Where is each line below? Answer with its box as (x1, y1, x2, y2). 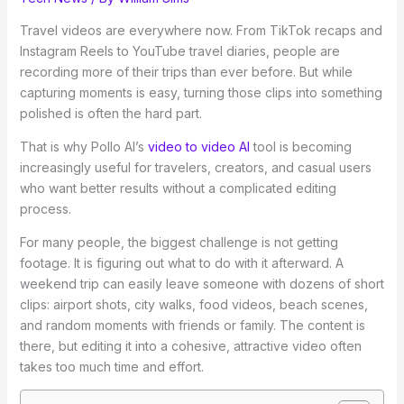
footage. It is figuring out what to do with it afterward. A (19, 255, 344, 271)
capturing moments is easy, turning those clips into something (19, 85, 382, 101)
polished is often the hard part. (19, 106, 206, 122)
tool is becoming (249, 139, 352, 155)
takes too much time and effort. (19, 359, 204, 375)
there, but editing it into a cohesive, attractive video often (19, 338, 362, 354)
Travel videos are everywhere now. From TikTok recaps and (19, 23, 382, 39)
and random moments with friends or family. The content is (19, 317, 365, 334)
